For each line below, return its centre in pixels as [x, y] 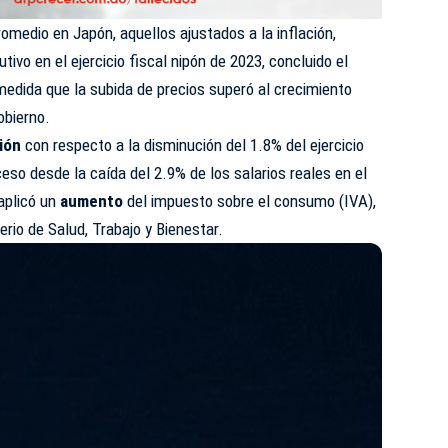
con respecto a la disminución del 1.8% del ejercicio [193, 144]
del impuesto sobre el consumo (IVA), [250, 200]
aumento [92, 200]
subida [114, 88]
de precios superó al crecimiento [245, 88]
